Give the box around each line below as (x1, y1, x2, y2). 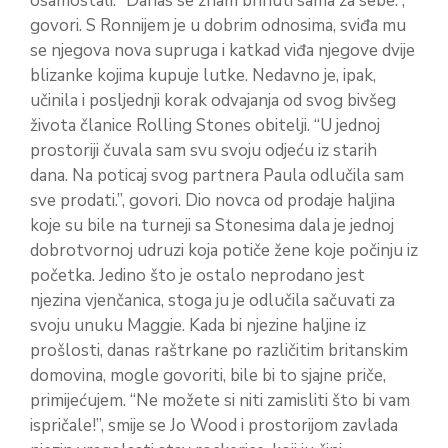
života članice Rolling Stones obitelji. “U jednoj (30, 113, 380, 137)
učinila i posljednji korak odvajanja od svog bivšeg (30, 88, 396, 112)
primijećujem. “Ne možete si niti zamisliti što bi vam (30, 388, 410, 412)
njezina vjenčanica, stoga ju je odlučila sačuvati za (30, 288, 395, 312)
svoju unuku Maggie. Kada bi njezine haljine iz (30, 313, 366, 337)
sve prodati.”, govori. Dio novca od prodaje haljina (30, 188, 395, 212)
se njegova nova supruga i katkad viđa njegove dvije (30, 38, 415, 62)
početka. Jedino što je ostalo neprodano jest (30, 263, 365, 287)
